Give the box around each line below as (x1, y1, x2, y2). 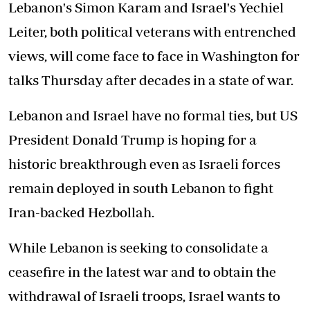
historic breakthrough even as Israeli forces (8, 156, 280, 172)
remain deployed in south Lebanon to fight (8, 180, 273, 196)
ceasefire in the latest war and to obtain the (8, 264, 276, 280)
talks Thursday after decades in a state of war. (8, 72, 293, 88)
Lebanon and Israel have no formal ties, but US (8, 107, 298, 123)
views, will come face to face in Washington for (8, 48, 300, 64)
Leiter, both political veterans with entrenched (8, 24, 296, 39)
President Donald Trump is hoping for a (8, 131, 257, 147)
